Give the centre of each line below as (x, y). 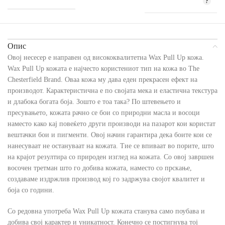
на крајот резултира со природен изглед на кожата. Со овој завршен (111, 157)
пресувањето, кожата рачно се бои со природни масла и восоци (104, 113)
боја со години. (31, 190)
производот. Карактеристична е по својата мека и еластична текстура (113, 91)
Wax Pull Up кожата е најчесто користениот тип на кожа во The (103, 69)
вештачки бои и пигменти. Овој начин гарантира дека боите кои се (110, 135)
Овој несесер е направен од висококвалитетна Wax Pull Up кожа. (106, 58)
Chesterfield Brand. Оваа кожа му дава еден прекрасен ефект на (102, 80)
